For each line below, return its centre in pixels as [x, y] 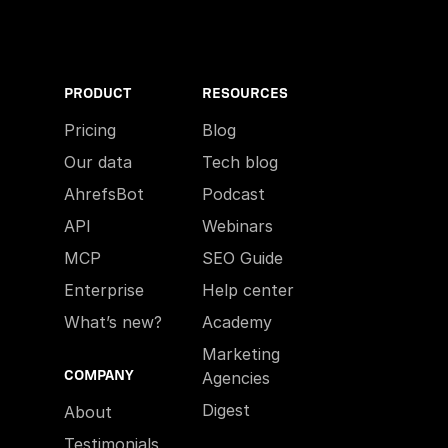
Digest [226, 410]
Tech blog [240, 162]
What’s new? [113, 322]
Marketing [241, 354]
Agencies [236, 378]
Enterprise [104, 290]
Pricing [90, 130]
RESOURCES [245, 93]
